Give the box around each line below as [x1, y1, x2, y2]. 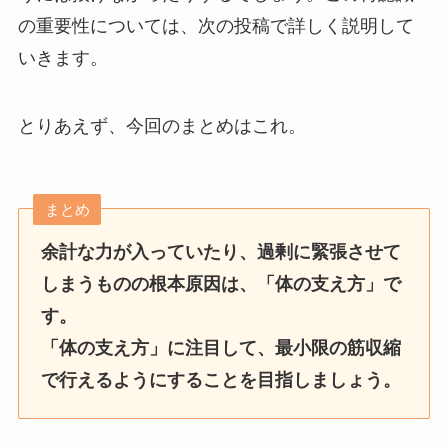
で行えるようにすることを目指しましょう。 [41, 369, 402, 390]
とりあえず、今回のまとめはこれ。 [17, 115, 306, 136]
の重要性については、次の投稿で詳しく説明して [17, 16, 414, 37]
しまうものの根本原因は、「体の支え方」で [41, 273, 402, 294]
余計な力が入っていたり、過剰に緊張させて [41, 241, 402, 262]
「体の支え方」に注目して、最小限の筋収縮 [41, 337, 402, 358]
